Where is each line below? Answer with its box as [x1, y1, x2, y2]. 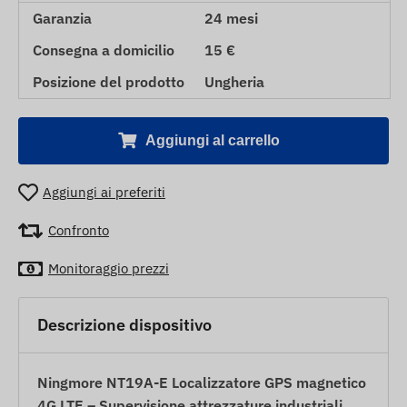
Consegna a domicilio [33, 40, 174, 59]
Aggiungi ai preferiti [43, 184, 165, 202]
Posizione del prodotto [33, 72, 184, 91]
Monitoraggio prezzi [48, 260, 169, 278]
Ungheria [204, 72, 264, 91]
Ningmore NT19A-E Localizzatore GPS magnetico [37, 372, 366, 392]
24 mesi [204, 8, 258, 27]
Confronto [48, 222, 109, 240]
